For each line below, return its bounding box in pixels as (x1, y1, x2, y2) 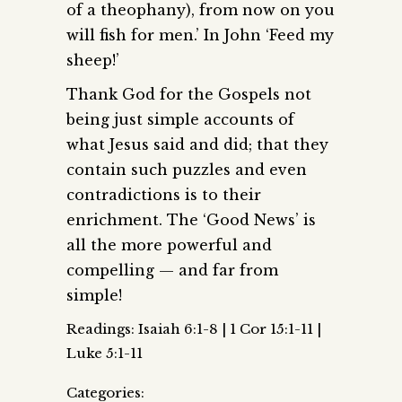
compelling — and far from (66, 260, 278, 279)
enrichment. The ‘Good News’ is (66, 210, 316, 229)
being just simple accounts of (66, 109, 294, 128)
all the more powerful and (66, 235, 272, 254)
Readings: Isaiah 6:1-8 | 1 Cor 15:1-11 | (66, 319, 321, 337)
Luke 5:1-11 (66, 344, 143, 362)
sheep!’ (66, 50, 119, 69)
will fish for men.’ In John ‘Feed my (66, 25, 334, 44)
